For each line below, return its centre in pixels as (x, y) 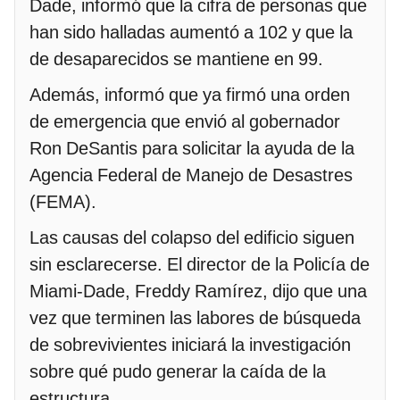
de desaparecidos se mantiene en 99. (176, 58)
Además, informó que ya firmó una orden (190, 94)
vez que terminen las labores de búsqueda (195, 317)
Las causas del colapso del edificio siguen (192, 237)
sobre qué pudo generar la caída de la (178, 371)
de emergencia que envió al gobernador (185, 121)
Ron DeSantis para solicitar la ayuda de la (192, 148)
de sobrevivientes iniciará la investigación (190, 344)
